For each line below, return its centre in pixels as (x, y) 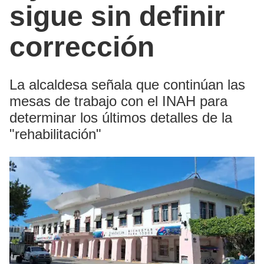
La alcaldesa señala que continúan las (127, 85)
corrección (82, 47)
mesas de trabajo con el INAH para (118, 101)
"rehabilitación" (55, 134)
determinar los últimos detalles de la (121, 118)
